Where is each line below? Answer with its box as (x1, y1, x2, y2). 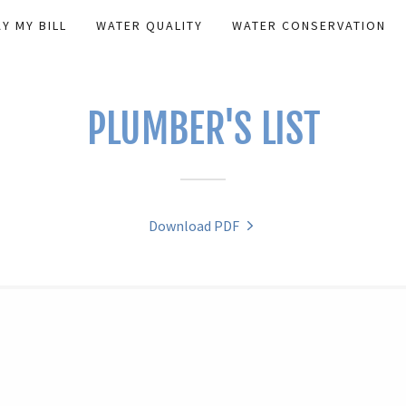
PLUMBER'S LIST (86, 104, 320, 154)
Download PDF (148, 217, 239, 235)
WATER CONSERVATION (232, 17, 387, 34)
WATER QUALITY (95, 17, 203, 34)
